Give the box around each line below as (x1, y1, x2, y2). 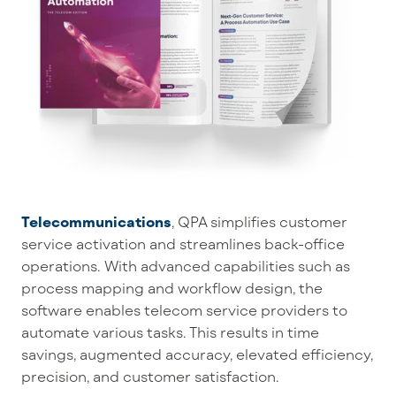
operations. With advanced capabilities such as (21, 257, 350, 275)
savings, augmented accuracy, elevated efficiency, (21, 346, 373, 363)
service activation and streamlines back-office (21, 235, 345, 253)
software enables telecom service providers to (21, 301, 347, 319)
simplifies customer (210, 213, 347, 231)
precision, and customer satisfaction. (21, 368, 279, 385)
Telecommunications (21, 213, 171, 231)
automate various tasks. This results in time (21, 324, 319, 341)
